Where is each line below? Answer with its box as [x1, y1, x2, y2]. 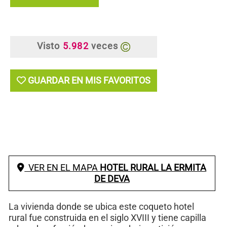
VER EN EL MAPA [24, 162, 100, 173]
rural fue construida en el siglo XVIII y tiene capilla [9, 212, 206, 223]
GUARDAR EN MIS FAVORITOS [28, 74, 150, 86]
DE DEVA [94, 173, 130, 184]
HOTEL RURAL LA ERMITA [100, 162, 207, 173]
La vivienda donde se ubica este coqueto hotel [9, 201, 194, 212]
